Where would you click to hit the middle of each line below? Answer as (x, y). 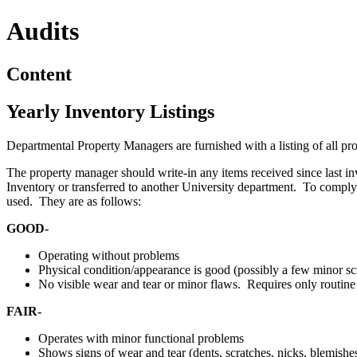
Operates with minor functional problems (141, 338)
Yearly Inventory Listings (110, 111)
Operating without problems (109, 255)
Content (39, 74)
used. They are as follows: (74, 201)
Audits (43, 31)
